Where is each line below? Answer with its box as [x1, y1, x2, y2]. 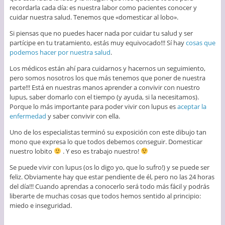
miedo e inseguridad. [9, 200, 72, 210]
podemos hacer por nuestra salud [9, 47, 110, 57]
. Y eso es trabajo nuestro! [61, 146, 141, 156]
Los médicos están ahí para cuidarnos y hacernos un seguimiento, [9, 63, 205, 73]
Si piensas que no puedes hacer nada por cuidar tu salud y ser [9, 28, 193, 38]
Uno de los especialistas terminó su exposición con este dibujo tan [9, 127, 206, 137]
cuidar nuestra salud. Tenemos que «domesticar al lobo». [9, 12, 178, 22]
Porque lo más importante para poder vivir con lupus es [9, 101, 177, 111]
